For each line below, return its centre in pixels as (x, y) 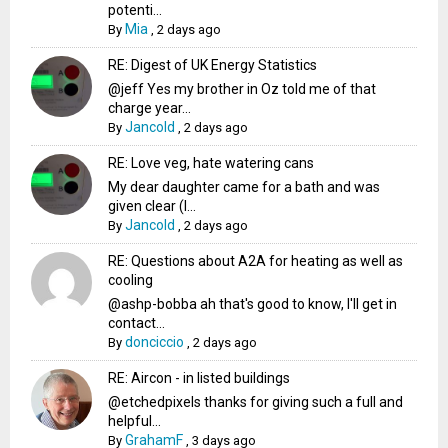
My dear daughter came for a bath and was (244, 187)
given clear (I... (152, 206)
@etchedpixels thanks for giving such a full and (256, 402)
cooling (131, 280)
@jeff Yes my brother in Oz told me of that (242, 89)
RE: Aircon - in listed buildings (199, 378)
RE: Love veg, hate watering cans (211, 163)
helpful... (135, 421)
